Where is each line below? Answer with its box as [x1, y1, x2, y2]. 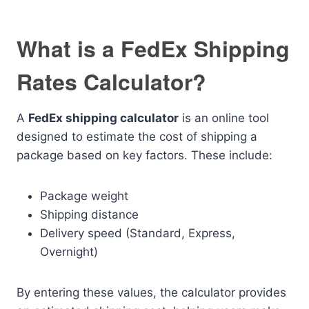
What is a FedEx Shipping [17, 32, 290, 64]
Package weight [40, 189, 128, 203]
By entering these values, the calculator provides [17, 286, 286, 299]
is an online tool [179, 111, 269, 125]
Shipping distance [40, 208, 139, 221]
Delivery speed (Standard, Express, [40, 226, 235, 240]
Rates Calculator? [17, 66, 206, 97]
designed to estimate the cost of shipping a [17, 130, 257, 143]
